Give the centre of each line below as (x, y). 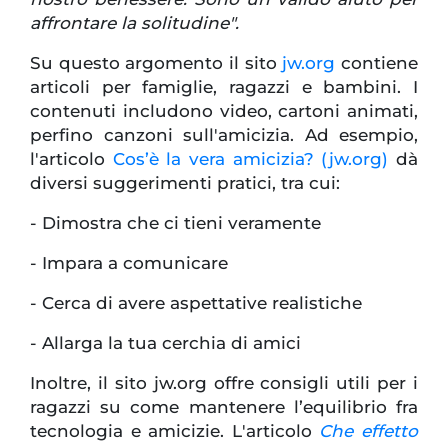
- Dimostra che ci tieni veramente (175, 223)
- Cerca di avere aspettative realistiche (196, 303)
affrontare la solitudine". (134, 23)
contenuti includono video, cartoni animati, (224, 111)
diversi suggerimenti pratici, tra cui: (185, 183)
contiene (377, 63)
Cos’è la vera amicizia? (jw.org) (250, 159)
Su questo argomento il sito (156, 63)
